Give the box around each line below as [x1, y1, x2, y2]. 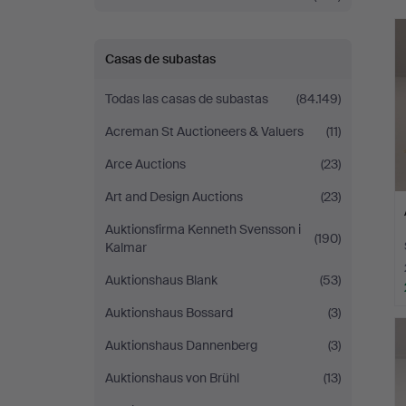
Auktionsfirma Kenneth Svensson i [105, 221, 301, 237]
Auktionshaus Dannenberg [105, 337, 257, 353]
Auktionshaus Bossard [105, 304, 233, 321]
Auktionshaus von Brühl [105, 370, 239, 386]
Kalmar [105, 239, 147, 256]
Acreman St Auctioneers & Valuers [105, 123, 304, 140]
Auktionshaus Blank [105, 272, 217, 288]
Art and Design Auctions [105, 188, 243, 205]
